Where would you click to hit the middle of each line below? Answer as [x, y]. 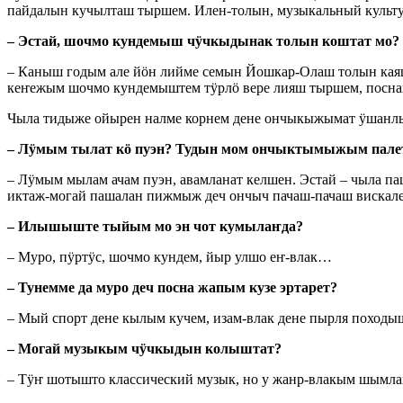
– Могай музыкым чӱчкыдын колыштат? [144, 349]
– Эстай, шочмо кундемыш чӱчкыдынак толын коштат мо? [203, 41]
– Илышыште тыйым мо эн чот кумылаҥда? [155, 227]
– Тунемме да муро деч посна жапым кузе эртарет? [172, 288]
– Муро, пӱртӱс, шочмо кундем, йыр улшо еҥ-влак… [170, 257]
